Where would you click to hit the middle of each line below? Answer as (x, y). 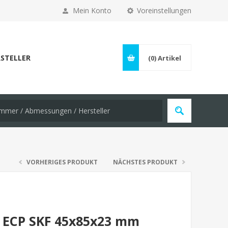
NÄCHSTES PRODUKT (145, 162)
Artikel (169, 58)
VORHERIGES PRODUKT (62, 162)
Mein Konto (92, 10)
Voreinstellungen (164, 10)
